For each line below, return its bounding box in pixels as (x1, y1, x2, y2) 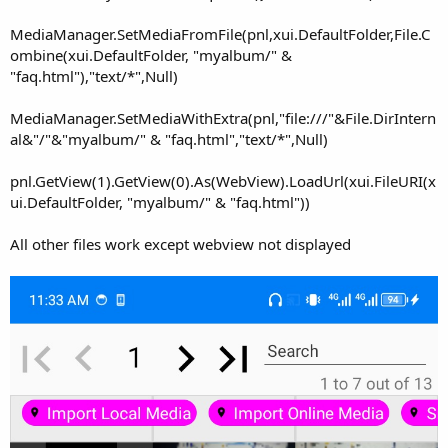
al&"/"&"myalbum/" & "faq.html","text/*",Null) (10, 128, 328, 149)
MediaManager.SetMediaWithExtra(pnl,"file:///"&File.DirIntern (10, 107, 436, 128)
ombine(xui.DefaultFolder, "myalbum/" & (10, 44, 292, 65)
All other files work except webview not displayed (10, 233, 351, 254)
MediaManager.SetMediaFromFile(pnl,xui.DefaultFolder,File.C (10, 23, 430, 44)
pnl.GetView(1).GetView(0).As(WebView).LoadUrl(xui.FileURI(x (10, 170, 436, 191)
